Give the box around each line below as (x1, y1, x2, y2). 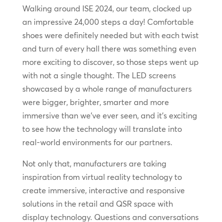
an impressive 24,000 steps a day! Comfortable (22, 17, 194, 27)
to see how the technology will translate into (22, 124, 182, 134)
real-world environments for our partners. (22, 137, 172, 148)
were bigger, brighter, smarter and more (22, 97, 169, 108)
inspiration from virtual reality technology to (22, 172, 182, 182)
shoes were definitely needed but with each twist (22, 30, 199, 41)
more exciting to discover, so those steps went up (22, 57, 199, 67)
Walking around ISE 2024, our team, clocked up (22, 3, 192, 14)
